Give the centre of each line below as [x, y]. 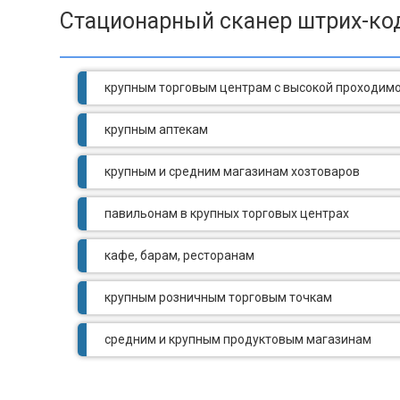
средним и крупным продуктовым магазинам [238, 339]
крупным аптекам [156, 129]
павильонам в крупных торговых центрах [227, 213]
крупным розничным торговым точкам [218, 297]
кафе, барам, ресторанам [179, 255]
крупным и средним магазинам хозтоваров [232, 171]
